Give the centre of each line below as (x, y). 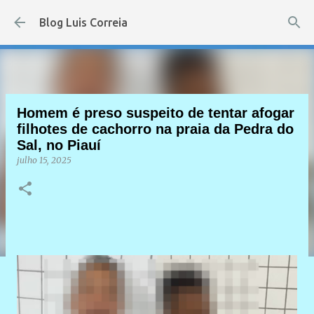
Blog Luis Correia (83, 22)
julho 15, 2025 (44, 160)
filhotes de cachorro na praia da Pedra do (155, 129)
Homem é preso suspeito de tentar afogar (156, 113)
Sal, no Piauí (59, 145)
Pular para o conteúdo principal (157, 17)
